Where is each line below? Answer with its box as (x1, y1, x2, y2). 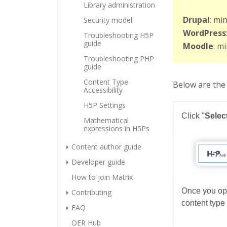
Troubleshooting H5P (84, 30, 154, 40)
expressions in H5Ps (84, 124, 149, 133)
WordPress (183, 27, 226, 39)
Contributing (71, 187, 111, 197)
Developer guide (71, 157, 125, 167)
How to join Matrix (71, 172, 133, 182)
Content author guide (71, 142, 141, 152)
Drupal (183, 14, 210, 25)
